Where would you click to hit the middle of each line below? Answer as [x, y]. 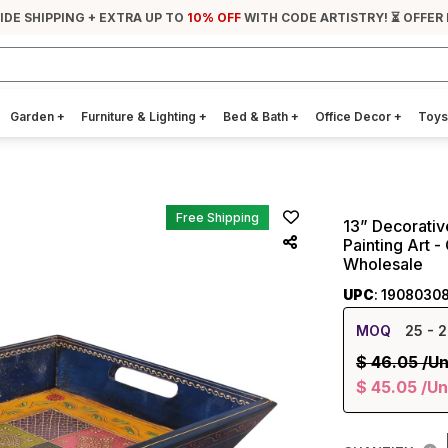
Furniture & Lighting [140, 116]
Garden [33, 116]
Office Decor [354, 116]
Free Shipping [217, 217]
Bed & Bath [257, 116]
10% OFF [215, 17]
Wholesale [383, 264]
